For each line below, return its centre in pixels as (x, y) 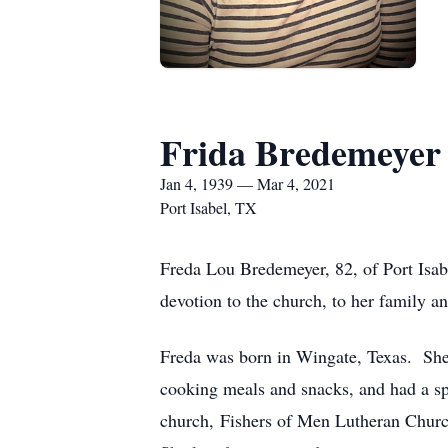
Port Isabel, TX (208, 207)
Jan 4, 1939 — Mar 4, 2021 (247, 183)
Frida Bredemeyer (300, 152)
